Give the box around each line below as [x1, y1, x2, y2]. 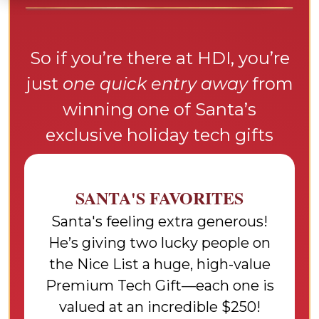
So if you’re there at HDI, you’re [29, 48, 290, 68]
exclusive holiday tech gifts [46, 125, 273, 145]
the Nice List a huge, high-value [48, 256, 271, 273]
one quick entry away [62, 73, 248, 94]
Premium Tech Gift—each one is [45, 277, 274, 294]
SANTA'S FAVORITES [75, 185, 244, 210]
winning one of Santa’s [63, 99, 256, 120]
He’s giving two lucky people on [48, 234, 271, 251]
